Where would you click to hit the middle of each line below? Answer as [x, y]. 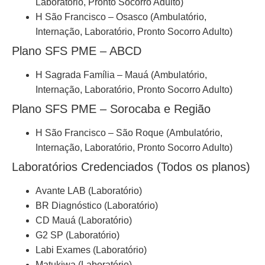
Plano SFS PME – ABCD [77, 51]
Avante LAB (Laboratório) [89, 191]
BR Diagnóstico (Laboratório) [97, 206]
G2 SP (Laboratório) [77, 235]
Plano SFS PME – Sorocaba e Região [111, 109]
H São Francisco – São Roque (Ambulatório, [129, 133]
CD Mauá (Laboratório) [84, 221]
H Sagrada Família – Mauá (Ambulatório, [121, 75]
